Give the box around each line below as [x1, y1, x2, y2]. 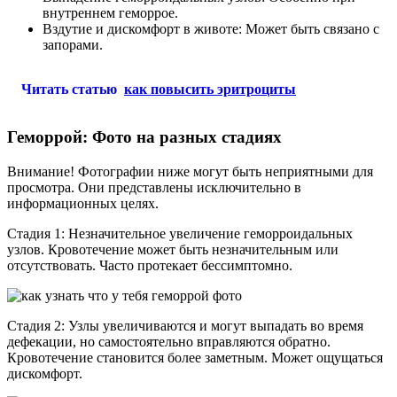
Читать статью [21, 81, 117, 97]
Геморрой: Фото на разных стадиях [7, 128, 282, 147]
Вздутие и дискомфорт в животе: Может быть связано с [43, 20, 379, 36]
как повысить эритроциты [124, 81, 296, 97]
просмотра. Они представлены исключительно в [7, 180, 301, 196]
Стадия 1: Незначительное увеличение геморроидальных [7, 226, 353, 242]
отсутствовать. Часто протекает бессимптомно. [7, 258, 292, 274]
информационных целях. [7, 196, 159, 212]
